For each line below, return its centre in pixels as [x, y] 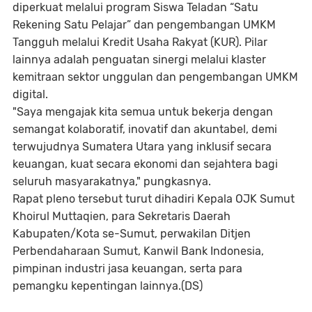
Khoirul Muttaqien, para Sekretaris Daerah [122, 216]
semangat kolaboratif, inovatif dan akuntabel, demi [145, 129]
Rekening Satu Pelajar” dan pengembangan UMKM [144, 24]
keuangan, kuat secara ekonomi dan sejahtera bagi [145, 164]
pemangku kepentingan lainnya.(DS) [108, 286]
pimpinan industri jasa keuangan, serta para [127, 268]
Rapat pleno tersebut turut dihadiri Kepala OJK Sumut [154, 198]
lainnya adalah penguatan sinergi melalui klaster [139, 59]
